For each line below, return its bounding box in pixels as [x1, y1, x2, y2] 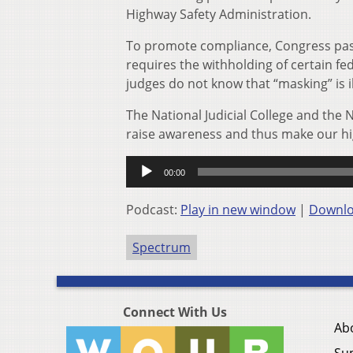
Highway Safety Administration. [126, 6, 311, 24]
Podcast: [126, 201, 180, 219]
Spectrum [132, 239, 191, 257]
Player [125, 175, 162, 193]
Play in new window [180, 201, 295, 219]
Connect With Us [123, 303, 227, 321]
